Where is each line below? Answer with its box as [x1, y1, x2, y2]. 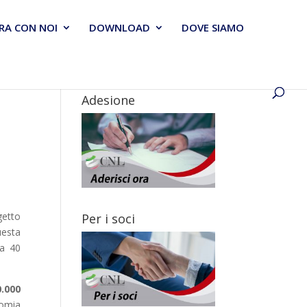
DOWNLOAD [89, 21, 150, 34]
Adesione [82, 92, 136, 108]
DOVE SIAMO [182, 21, 244, 34]
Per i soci [82, 210, 136, 227]
